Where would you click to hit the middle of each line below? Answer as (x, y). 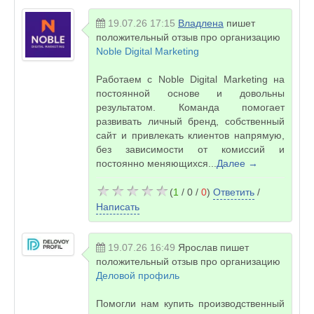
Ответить (234, 192)
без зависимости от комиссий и (190, 149)
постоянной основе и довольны (190, 93)
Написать (118, 207)
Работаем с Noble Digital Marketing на (190, 79)
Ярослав (198, 247)
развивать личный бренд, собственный (190, 121)
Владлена (201, 23)
